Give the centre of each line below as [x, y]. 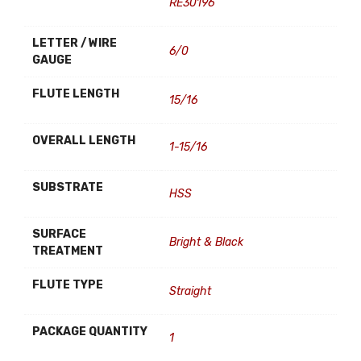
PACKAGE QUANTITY [90, 332]
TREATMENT [68, 251]
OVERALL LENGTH [84, 141]
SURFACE [59, 234]
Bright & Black [206, 242]
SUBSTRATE [68, 187]
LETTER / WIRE [75, 43]
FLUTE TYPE [68, 285]
